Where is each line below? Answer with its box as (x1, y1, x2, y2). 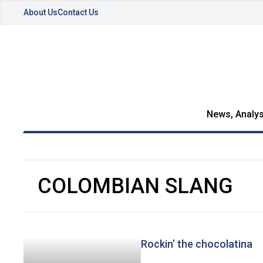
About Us (23, 8, 58, 17)
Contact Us (58, 8, 99, 17)
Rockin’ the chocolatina (141, 238, 252, 250)
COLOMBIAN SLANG (38, 174, 233, 198)
